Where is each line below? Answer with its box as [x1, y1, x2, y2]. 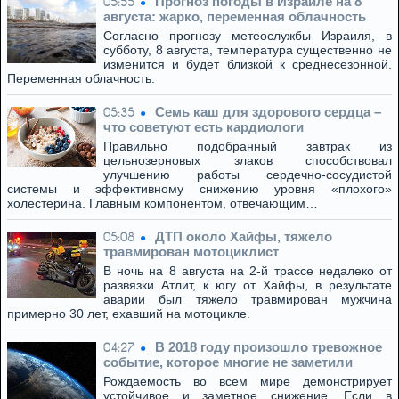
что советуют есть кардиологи [103, 119, 304, 134]
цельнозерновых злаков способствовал [103, 153, 392, 167]
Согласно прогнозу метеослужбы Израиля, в [103, 28, 392, 43]
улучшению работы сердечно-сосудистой [103, 167, 392, 182]
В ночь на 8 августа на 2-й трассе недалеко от [103, 264, 392, 278]
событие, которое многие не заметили [103, 354, 353, 370]
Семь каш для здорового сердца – [155, 104, 381, 119]
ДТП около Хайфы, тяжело [155, 229, 332, 244]
